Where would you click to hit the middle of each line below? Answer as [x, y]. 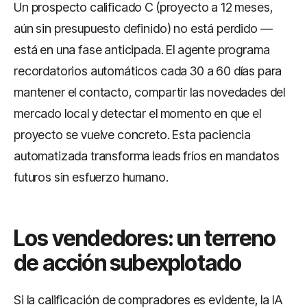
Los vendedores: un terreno [145, 238]
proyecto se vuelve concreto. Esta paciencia [133, 135]
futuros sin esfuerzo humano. [91, 177]
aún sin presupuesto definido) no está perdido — [143, 28]
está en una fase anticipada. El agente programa [142, 50]
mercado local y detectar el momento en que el [137, 113]
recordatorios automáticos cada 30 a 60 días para [148, 71]
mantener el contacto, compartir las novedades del [150, 92]
